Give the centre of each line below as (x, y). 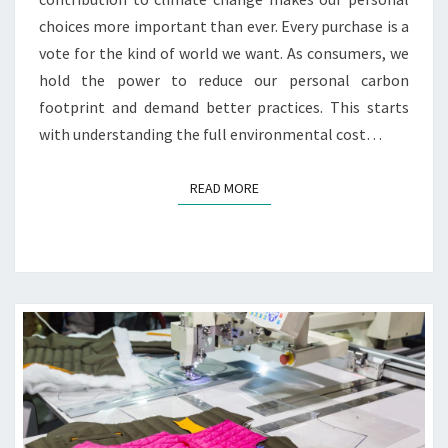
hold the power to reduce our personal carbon (224, 80)
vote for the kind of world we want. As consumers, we (224, 53)
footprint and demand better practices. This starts (224, 107)
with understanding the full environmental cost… (210, 134)
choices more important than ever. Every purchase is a (224, 26)
